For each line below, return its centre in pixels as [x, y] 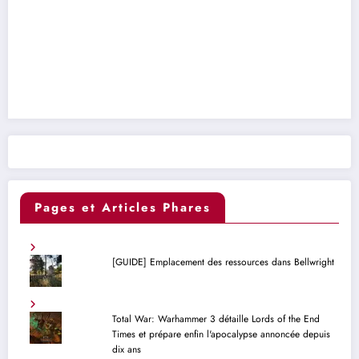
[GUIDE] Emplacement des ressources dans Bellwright [223, 262]
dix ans [126, 350]
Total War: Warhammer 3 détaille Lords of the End [216, 319]
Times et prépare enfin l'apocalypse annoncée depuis [221, 335]
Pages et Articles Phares [123, 208]
